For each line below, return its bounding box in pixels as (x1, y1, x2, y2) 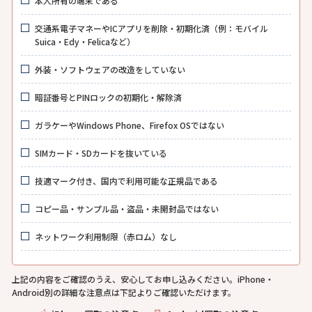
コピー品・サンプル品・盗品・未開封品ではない (35, 202, 219, 214)
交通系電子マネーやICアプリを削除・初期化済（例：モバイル (35, 22, 268, 34)
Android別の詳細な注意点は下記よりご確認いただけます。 (12, 286, 236, 298)
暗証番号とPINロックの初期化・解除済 (35, 91, 182, 103)
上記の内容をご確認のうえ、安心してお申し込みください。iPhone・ (12, 272, 274, 285)
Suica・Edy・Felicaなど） (35, 35, 135, 47)
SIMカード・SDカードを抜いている (35, 146, 167, 159)
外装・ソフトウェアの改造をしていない (35, 63, 185, 75)
